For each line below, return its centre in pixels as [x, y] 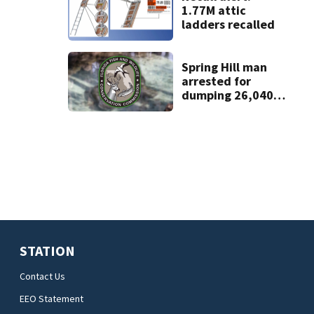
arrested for [216, 81]
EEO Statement [51, 298]
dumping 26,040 [227, 95]
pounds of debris [228, 109]
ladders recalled [228, 25]
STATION [47, 250]
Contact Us [42, 276]
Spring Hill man [224, 67]
